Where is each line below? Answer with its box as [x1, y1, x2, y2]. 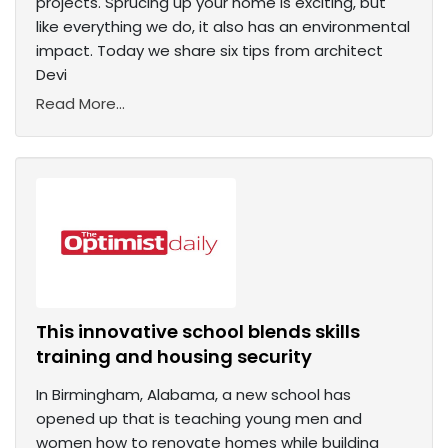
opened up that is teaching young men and [36, 408, 362, 430]
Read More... [36, 93, 125, 115]
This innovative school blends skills [36, 319, 360, 345]
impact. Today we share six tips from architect [36, 40, 383, 62]
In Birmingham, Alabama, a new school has [36, 384, 351, 406]
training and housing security [36, 344, 312, 370]
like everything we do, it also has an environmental [36, 16, 410, 38]
